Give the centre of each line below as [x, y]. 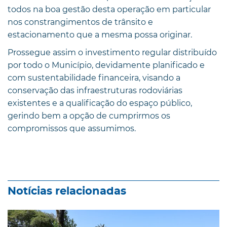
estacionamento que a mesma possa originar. [100, 34]
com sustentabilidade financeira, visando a [94, 78]
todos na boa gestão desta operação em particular [109, 9]
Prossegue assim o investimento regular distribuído [112, 52]
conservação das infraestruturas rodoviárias [95, 90]
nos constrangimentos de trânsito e [80, 22]
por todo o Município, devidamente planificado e [106, 65]
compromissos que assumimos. [72, 128]
